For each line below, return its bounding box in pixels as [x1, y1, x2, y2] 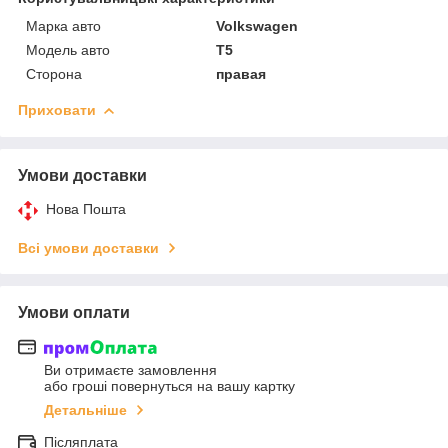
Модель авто [26, 41, 110, 58]
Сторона [26, 65, 82, 82]
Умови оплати [18, 303, 130, 321]
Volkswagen [216, 17, 299, 34]
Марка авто [26, 17, 101, 34]
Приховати [18, 101, 96, 118]
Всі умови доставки [18, 239, 159, 256]
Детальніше [44, 402, 127, 419]
